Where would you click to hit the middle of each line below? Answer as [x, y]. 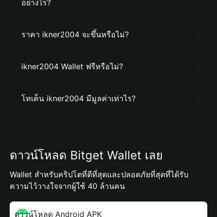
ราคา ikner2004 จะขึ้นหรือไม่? [75, 34]
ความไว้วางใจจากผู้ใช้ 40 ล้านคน [67, 186]
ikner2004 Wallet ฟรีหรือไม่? [72, 66]
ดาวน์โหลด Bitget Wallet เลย [86, 155]
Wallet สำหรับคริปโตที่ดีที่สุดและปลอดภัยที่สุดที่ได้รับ [99, 174]
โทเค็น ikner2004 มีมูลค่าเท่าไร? [78, 98]
